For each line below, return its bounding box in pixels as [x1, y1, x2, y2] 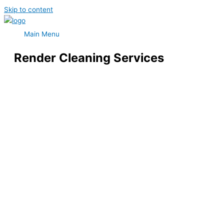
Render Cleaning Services [14, 50, 164, 65]
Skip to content [4, 5, 53, 13]
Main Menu [24, 30, 59, 38]
